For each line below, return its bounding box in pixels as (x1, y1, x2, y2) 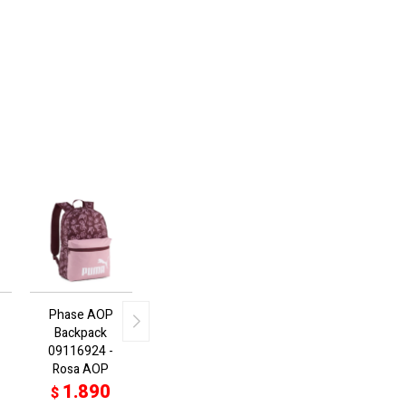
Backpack (54, 324, 108, 343)
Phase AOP (48, 305, 113, 325)
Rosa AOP (53, 360, 110, 380)
